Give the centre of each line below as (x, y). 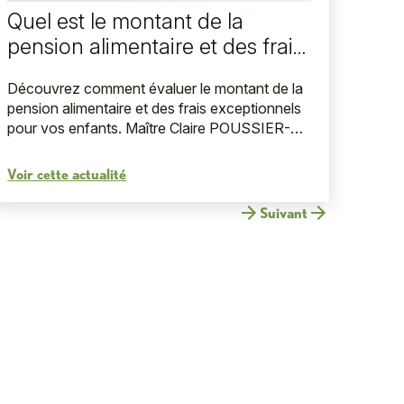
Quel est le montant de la (126, 22)
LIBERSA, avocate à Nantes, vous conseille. (152, 148)
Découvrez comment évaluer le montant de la (156, 89)
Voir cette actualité (67, 174)
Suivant (284, 213)
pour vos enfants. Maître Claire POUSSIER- (149, 129)
